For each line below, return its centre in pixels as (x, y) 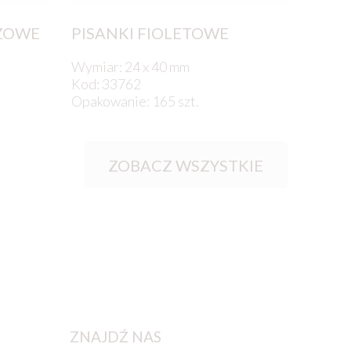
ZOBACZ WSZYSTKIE (186, 166)
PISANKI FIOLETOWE (150, 33)
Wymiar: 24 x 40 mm (130, 67)
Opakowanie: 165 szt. (135, 101)
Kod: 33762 (106, 84)
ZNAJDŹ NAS (115, 336)
